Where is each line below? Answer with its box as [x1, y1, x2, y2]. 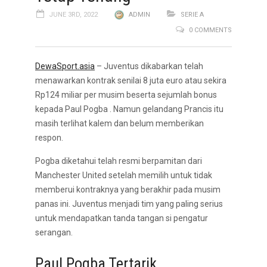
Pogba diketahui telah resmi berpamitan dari [35, 156, 202, 166]
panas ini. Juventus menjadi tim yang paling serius [35, 199, 223, 209]
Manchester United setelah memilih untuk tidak [35, 170, 212, 180]
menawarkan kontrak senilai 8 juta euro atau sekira [35, 76, 226, 85]
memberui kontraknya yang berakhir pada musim [35, 185, 221, 194]
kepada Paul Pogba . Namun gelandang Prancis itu [35, 104, 223, 114]
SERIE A [181, 11, 204, 18]
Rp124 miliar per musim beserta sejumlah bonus [35, 90, 217, 100]
